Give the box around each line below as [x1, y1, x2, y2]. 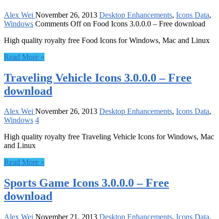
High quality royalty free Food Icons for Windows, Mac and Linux [4, 36, 210, 44]
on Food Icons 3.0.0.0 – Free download [81, 19, 205, 28]
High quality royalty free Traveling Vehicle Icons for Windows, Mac [4, 132, 214, 141]
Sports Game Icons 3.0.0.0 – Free [4, 176, 169, 190]
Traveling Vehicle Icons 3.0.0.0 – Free [4, 71, 192, 84]
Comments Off [35, 19, 81, 28]
